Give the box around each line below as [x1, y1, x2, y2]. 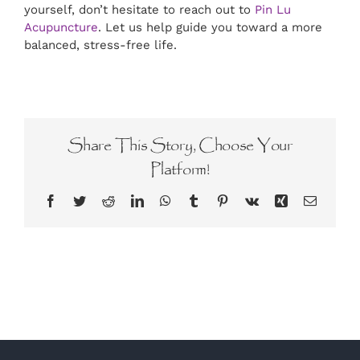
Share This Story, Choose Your [67, 133, 292, 159]
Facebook [55, 194, 106, 207]
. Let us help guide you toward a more [98, 20, 322, 35]
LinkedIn [142, 194, 190, 207]
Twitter [84, 194, 121, 207]
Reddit [113, 194, 148, 207]
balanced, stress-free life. [24, 38, 177, 53]
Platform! [150, 157, 210, 183]
